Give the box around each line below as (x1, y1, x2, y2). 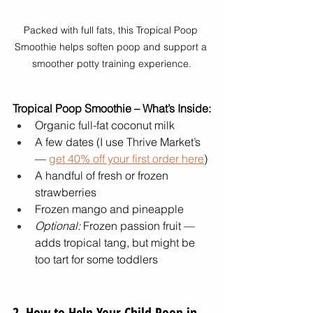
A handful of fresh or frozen (35, 168, 171, 183)
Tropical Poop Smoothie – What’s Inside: (13, 101, 211, 116)
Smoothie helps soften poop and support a (14, 41, 210, 54)
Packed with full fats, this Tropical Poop (23, 24, 201, 37)
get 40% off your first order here (49, 152, 204, 166)
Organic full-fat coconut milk (35, 118, 175, 133)
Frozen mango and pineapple (35, 202, 184, 217)
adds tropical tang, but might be (35, 235, 198, 250)
